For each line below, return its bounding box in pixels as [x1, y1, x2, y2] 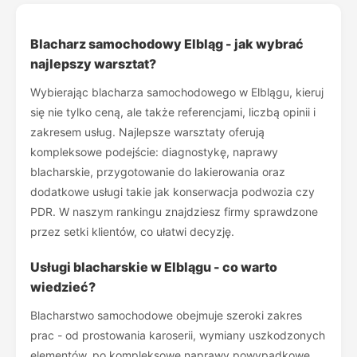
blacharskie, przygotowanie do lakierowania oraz [30, 165, 285, 178]
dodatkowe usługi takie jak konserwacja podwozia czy [30, 185, 315, 198]
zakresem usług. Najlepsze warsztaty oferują [30, 125, 265, 139]
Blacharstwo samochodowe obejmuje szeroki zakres [30, 308, 302, 322]
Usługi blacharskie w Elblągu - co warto [30, 259, 277, 275]
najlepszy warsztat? [30, 56, 156, 72]
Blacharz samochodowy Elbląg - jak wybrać [30, 36, 304, 52]
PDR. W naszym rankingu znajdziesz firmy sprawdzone [30, 205, 318, 218]
